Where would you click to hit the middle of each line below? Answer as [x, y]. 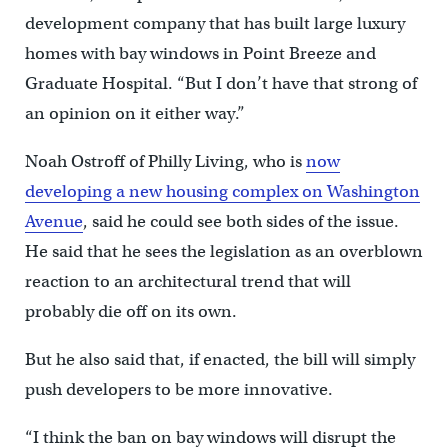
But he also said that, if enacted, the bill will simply [219, 360]
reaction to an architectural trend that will [187, 282]
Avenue [53, 222]
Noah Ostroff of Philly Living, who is [165, 162]
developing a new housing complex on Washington [222, 192]
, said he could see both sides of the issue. [240, 222]
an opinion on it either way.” [134, 114]
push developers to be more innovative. [178, 390]
